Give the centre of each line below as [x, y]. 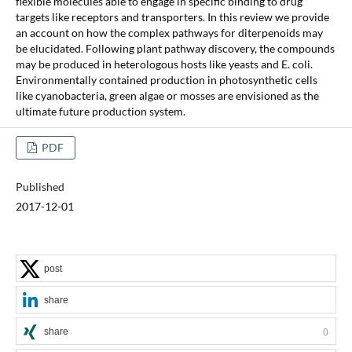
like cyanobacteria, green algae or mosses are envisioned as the [167, 95]
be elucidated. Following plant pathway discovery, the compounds [175, 48]
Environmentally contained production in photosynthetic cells [166, 79]
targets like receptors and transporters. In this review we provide [172, 16]
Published [40, 186]
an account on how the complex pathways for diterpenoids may [169, 32]
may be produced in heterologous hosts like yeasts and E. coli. [164, 64]
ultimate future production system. [100, 111]
